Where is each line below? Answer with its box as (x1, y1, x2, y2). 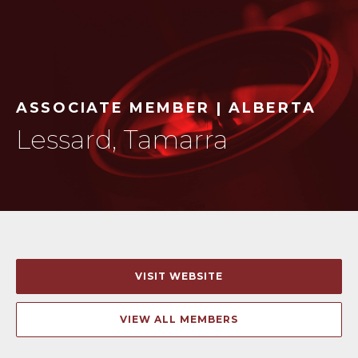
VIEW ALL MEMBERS (120, 313, 238, 325)
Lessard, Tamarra (16, 124, 228, 155)
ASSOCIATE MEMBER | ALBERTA (16, 99, 316, 117)
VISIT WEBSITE (135, 270, 223, 282)
